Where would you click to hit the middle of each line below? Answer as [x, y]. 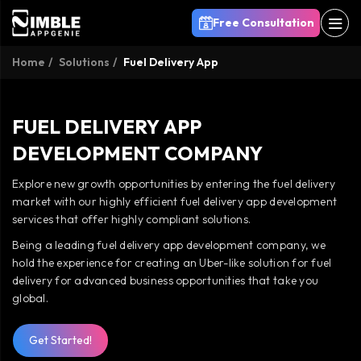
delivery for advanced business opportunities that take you [166, 280]
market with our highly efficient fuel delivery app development [175, 201]
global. [30, 298]
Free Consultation [263, 23]
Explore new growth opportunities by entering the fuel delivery [174, 184]
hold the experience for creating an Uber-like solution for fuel [172, 263]
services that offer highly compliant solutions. [132, 219]
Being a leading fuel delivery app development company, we [169, 245]
